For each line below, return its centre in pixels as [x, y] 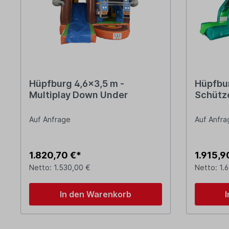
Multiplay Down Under [78, 95]
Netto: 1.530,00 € [60, 168]
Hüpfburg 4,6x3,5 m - [77, 84]
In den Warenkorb [95, 194]
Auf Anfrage [50, 120]
